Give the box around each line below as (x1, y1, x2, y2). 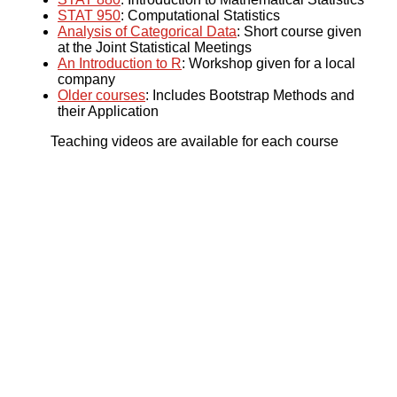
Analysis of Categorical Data (58, 24, 237, 40)
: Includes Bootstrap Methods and (145, 88, 354, 104)
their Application (58, 104, 159, 120)
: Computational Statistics (121, 8, 280, 24)
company (58, 72, 115, 88)
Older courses (58, 88, 145, 104)
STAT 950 (58, 8, 121, 24)
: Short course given (237, 24, 362, 40)
